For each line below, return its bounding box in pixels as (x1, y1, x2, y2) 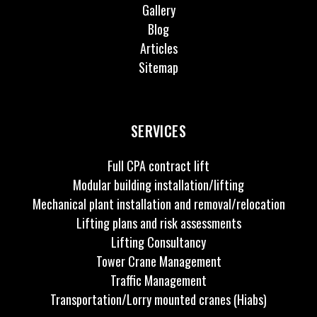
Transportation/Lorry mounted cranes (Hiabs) (50, 289, 267, 309)
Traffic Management (110, 270, 207, 289)
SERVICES (130, 120, 187, 142)
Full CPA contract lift (108, 156, 209, 175)
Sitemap (139, 57, 178, 76)
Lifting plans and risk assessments (76, 213, 241, 232)
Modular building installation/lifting (73, 175, 244, 194)
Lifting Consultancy (111, 232, 206, 251)
